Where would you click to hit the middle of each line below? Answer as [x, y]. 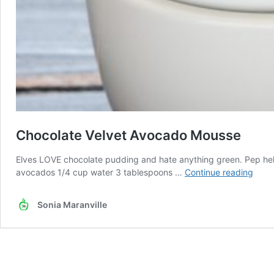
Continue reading [219, 172]
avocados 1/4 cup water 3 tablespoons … [100, 172]
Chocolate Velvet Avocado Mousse [128, 135]
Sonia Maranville [72, 204]
